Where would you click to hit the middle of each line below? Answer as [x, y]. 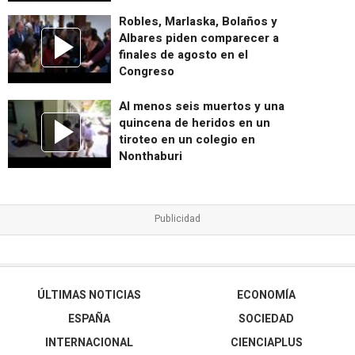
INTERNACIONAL [89, 342]
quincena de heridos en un [195, 122]
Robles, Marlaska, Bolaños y [198, 21]
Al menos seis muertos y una [202, 106]
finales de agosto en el [183, 54]
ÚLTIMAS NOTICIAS [89, 295]
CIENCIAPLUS [266, 342]
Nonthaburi [151, 156]
